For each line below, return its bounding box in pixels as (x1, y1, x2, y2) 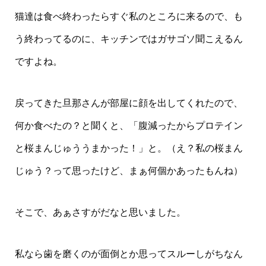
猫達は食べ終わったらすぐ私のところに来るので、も (14, 11, 243, 21)
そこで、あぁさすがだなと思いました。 (14, 207, 186, 217)
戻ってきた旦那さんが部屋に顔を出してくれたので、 (14, 98, 243, 108)
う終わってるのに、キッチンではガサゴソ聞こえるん (14, 34, 243, 44)
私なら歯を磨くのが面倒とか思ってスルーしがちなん (14, 249, 243, 259)
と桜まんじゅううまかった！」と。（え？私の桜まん (14, 143, 243, 153)
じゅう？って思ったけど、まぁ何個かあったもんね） (14, 166, 243, 176)
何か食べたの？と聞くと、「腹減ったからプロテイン (14, 121, 243, 131)
